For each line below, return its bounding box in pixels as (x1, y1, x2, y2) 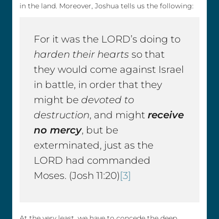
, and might (89, 109, 148, 121)
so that (129, 48, 165, 60)
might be (34, 93, 82, 106)
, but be (82, 124, 119, 136)
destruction (34, 109, 90, 121)
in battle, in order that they (34, 78, 163, 90)
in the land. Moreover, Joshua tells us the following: (20, 1, 194, 11)
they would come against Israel (34, 63, 184, 75)
